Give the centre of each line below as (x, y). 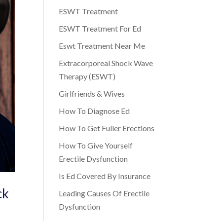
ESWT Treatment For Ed (100, 28)
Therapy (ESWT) (87, 76)
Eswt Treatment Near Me (102, 46)
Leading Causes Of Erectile (104, 193)
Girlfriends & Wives (92, 93)
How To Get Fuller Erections (107, 128)
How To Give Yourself (96, 145)
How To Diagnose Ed (94, 111)
